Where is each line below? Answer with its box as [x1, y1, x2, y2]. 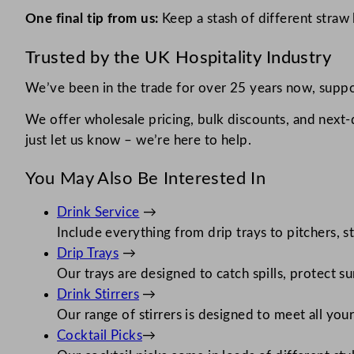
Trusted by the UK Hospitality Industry [25, 48, 332, 66]
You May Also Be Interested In [25, 170, 266, 187]
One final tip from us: [25, 12, 159, 26]
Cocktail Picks [57, 328, 142, 342]
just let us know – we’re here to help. [25, 133, 252, 147]
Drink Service [57, 205, 140, 219]
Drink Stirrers [57, 287, 139, 301]
